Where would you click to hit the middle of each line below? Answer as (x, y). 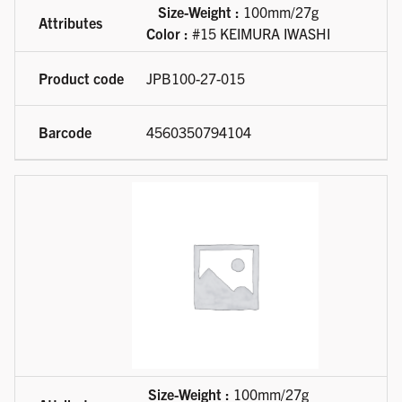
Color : (167, 34)
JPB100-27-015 (196, 79)
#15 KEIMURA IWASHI (259, 34)
